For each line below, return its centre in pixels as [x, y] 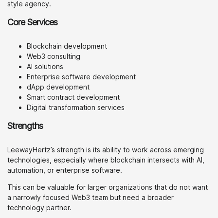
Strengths [25, 126]
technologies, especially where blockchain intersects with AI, [106, 160]
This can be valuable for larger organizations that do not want [108, 187]
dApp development [58, 87]
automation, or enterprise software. [65, 170]
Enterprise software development [81, 77]
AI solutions [45, 66]
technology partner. [39, 208]
